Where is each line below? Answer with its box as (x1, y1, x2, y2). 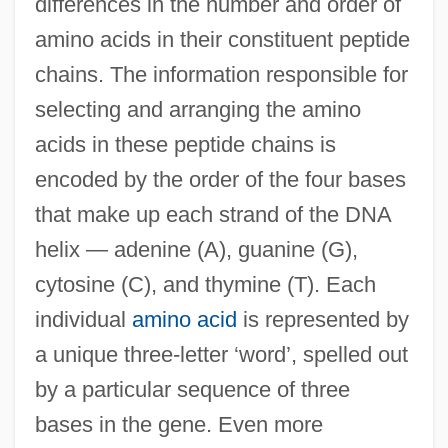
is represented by (236, 306, 409, 332)
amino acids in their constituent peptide (34, 26, 410, 52)
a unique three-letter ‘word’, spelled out (34, 341, 408, 367)
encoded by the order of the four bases (34, 166, 406, 192)
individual (34, 306, 132, 332)
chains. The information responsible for (34, 61, 408, 87)
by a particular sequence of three (34, 376, 350, 402)
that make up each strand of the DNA (34, 201, 391, 227)
